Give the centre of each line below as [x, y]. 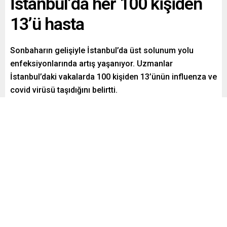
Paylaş [34, 111]
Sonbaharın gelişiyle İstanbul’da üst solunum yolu [102, 51]
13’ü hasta [47, 24]
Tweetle [75, 111]
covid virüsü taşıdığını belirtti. [64, 90]
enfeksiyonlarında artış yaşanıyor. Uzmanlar [91, 64]
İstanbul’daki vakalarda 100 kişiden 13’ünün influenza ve [113, 77]
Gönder [118, 111]
